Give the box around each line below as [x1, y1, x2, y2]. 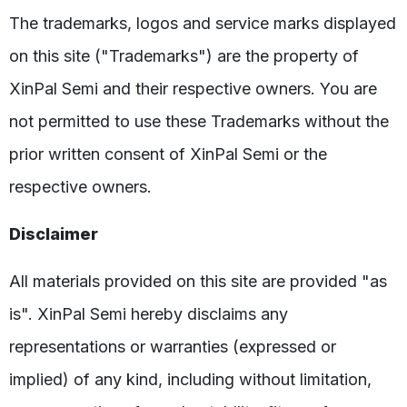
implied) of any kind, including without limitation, [9, 369, 372, 389]
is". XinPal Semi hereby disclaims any [9, 303, 288, 323]
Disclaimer [9, 223, 98, 243]
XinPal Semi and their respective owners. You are [9, 78, 377, 98]
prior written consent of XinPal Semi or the [9, 144, 327, 164]
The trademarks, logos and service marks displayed [9, 13, 396, 33]
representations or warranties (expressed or [9, 336, 336, 356]
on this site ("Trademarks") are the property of [9, 45, 359, 65]
